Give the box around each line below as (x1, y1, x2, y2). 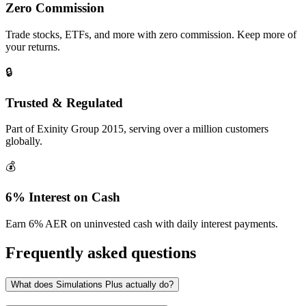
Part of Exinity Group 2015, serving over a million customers (5, 123, 268, 135)
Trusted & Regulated (5, 95, 123, 110)
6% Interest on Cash (5, 190, 120, 204)
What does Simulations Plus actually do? (11, 279, 173, 290)
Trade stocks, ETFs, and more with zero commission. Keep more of (5, 28, 296, 40)
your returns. (5, 40, 60, 53)
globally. (5, 135, 42, 148)
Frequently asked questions (5, 243, 196, 262)
